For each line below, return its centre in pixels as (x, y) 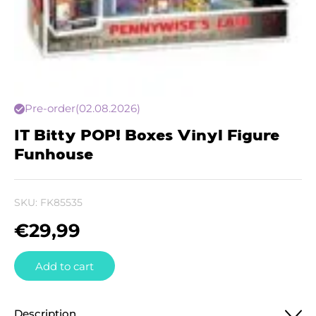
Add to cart (65, 266)
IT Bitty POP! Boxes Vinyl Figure (147, 136)
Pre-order (50, 108)
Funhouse (54, 155)
